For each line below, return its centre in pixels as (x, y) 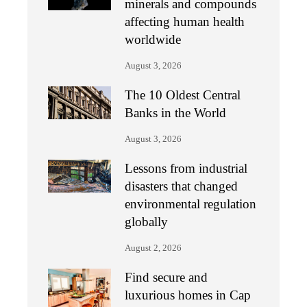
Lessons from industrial (186, 168)
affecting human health (185, 21)
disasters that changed (182, 186)
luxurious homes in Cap (188, 295)
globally (147, 221)
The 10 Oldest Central (183, 95)
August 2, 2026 (153, 248)
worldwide (153, 39)
